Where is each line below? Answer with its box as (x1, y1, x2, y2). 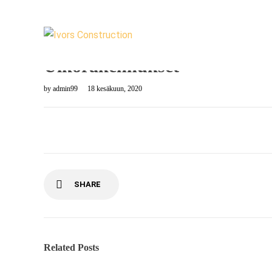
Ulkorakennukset (44, 56, 179, 76)
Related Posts (44, 242, 99, 253)
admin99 (53, 84, 80, 93)
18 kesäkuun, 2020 (87, 84, 142, 93)
